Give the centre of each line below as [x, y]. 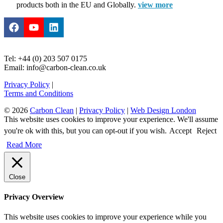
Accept [180, 131]
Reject [207, 131]
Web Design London [163, 110]
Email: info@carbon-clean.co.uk [55, 67]
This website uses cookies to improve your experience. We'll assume [111, 119]
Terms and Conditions [39, 93]
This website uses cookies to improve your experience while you [105, 217]
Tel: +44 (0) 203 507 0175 [46, 58]
